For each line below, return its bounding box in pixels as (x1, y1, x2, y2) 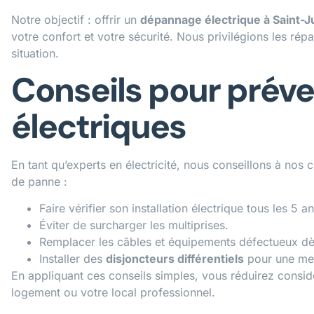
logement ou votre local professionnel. (11, 285, 215, 300)
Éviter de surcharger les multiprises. (39, 218, 228, 233)
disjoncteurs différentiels (106, 252, 244, 266)
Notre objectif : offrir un (11, 13, 140, 27)
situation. (11, 46, 59, 61)
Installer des (39, 252, 106, 266)
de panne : (11, 174, 67, 189)
